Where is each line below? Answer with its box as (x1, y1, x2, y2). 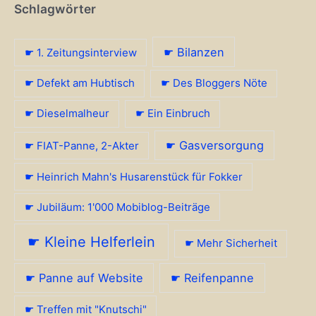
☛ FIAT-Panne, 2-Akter (24, 138, 139, 152)
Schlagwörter (14, 1, 96, 16)
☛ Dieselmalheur (24, 107, 109, 121)
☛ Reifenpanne (171, 271, 255, 286)
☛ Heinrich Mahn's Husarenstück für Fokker (24, 169, 243, 183)
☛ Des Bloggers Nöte (160, 76, 267, 90)
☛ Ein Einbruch (135, 107, 210, 121)
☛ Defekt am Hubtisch (24, 76, 135, 90)
